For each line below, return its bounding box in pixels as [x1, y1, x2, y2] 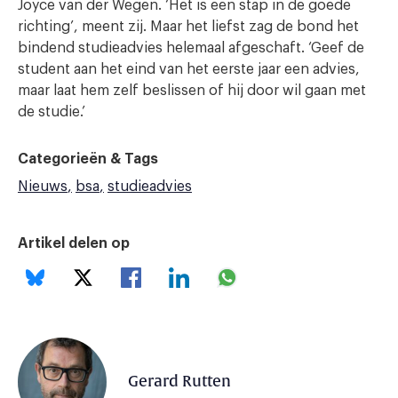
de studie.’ [18, 104, 85, 119]
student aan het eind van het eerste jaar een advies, [18, 61, 360, 76]
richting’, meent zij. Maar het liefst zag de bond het [18, 19, 359, 34]
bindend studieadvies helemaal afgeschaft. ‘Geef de [18, 40, 364, 55]
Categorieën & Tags [18, 151, 158, 166]
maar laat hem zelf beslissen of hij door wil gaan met [18, 83, 366, 98]
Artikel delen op [18, 235, 130, 251]
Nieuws [18, 179, 68, 194]
